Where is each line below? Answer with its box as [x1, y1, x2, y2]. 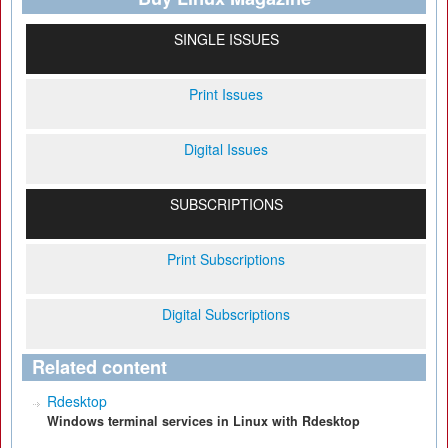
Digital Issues [184, 139, 268, 159]
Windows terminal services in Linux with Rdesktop [47, 412, 360, 430]
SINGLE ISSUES [173, 29, 279, 49]
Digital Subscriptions [162, 304, 290, 324]
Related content [32, 354, 167, 380]
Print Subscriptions [167, 249, 285, 269]
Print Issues [189, 84, 263, 104]
